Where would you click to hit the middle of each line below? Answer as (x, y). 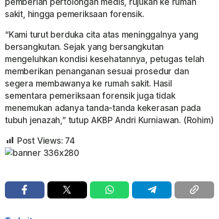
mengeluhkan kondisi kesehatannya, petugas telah (105, 59)
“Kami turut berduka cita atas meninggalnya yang (102, 34)
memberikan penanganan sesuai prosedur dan (97, 71)
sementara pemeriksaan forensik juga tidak (90, 96)
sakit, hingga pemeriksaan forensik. (75, 14)
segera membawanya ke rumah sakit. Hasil (88, 83)
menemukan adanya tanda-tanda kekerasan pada (103, 108)
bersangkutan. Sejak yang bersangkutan (85, 47)
